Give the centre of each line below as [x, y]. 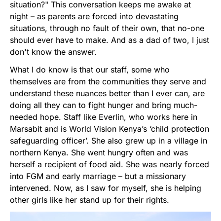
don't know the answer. [53, 52]
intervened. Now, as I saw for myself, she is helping [106, 188]
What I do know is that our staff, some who [90, 69]
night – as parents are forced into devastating [94, 16]
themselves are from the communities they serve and [108, 81]
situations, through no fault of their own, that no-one [107, 28]
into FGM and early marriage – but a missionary [98, 176]
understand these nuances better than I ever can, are [107, 93]
